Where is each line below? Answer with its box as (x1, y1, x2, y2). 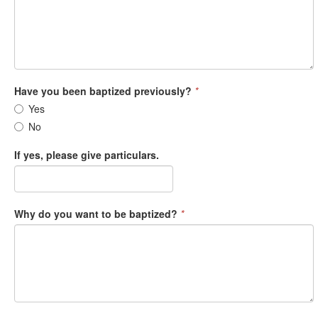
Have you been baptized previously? (14, 83, 192, 98)
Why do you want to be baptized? (14, 206, 177, 221)
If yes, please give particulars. (14, 147, 159, 162)
